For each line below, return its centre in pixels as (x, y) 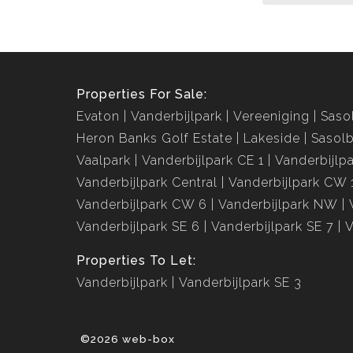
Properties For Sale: (142, 94)
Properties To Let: (136, 260)
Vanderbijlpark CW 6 (142, 204)
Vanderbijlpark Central (147, 182)
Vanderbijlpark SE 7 (273, 227)
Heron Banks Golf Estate (154, 138)
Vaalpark (104, 160)
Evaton (98, 116)
